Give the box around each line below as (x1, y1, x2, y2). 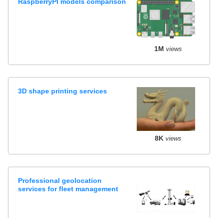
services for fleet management (18, 184, 119, 193)
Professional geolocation (18, 176, 102, 184)
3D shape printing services (18, 87, 108, 95)
